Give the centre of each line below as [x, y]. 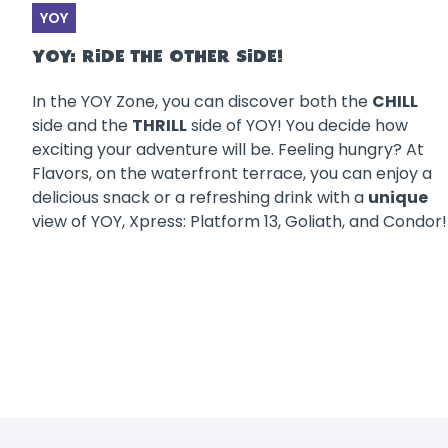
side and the [82, 125]
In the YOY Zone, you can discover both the [202, 101]
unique [398, 197]
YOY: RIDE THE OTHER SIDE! [157, 57]
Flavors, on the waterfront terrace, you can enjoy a [232, 173]
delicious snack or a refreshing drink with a [200, 197]
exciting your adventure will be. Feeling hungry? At [228, 149]
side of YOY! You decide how [297, 125]
